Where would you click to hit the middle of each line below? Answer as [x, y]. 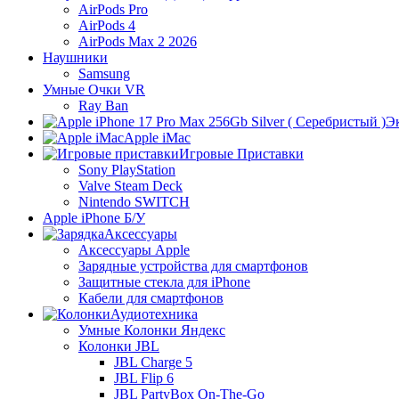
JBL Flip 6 [144, 378]
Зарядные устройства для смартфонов [193, 266]
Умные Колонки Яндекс [152, 330]
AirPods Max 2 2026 [138, 41]
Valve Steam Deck [130, 186]
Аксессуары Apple [134, 250]
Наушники [75, 57]
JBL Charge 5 [153, 362]
